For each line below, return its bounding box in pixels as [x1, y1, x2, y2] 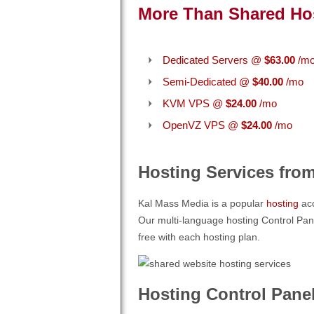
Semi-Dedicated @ [163, 76, 252, 88]
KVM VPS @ [163, 97, 226, 110]
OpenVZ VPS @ [163, 119, 241, 132]
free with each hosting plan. [138, 231, 260, 243]
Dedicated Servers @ [163, 54, 264, 67]
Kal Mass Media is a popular [138, 198, 266, 210]
